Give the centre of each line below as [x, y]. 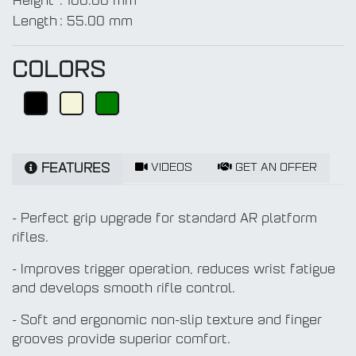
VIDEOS [170, 168]
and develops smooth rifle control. [124, 290]
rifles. [30, 239]
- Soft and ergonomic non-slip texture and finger [167, 321]
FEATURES [74, 170]
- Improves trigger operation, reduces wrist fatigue [174, 271]
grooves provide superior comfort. [121, 341]
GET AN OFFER [275, 168]
